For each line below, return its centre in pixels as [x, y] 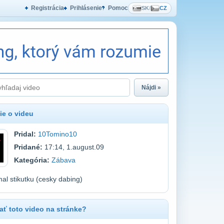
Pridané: [28, 147]
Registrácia [47, 8]
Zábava [63, 160]
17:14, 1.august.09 [73, 147]
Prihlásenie [86, 8]
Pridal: [25, 134]
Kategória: [31, 160]
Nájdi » [151, 87]
